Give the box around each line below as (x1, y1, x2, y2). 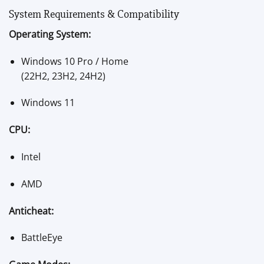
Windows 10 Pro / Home (21, 54, 128, 68)
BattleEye (21, 231, 62, 245)
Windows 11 (21, 96, 75, 110)
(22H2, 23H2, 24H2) (21, 69, 105, 82)
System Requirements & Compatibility (9, 7, 179, 22)
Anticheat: (9, 204, 54, 217)
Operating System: (9, 27, 91, 41)
